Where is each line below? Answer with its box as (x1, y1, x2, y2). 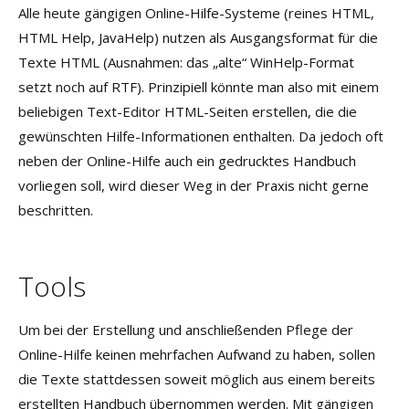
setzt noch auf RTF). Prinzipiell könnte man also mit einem (18, 78, 379, 96)
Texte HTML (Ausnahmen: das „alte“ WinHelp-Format (18, 53, 354, 71)
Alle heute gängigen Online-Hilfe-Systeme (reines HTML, (18, 4, 374, 22)
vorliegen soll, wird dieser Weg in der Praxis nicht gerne (18, 176, 369, 194)
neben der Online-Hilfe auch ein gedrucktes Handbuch (18, 152, 356, 170)
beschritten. (18, 201, 93, 219)
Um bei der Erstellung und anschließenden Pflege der (18, 320, 353, 339)
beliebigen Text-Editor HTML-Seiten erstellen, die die (18, 102, 357, 121)
